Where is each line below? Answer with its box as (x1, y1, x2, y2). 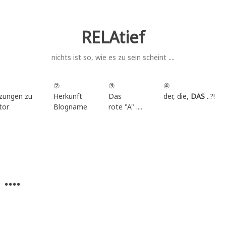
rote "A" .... (108, 101, 142, 111)
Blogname (53, 101, 87, 111)
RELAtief (81, 26, 145, 48)
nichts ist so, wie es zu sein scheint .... (51, 52, 175, 62)
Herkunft (53, 91, 82, 101)
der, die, (163, 91, 191, 101)
